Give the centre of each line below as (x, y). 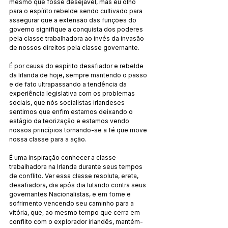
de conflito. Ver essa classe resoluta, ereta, (75, 176)
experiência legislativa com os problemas (73, 93)
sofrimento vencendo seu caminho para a (72, 203)
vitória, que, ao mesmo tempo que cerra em (75, 212)
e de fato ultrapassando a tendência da (69, 84)
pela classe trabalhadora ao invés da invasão (77, 38)
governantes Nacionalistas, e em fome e (71, 194)
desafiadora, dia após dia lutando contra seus (78, 185)
